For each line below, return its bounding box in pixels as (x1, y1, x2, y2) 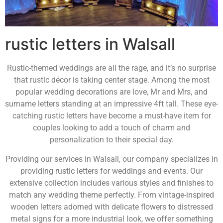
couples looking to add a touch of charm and (33, 123, 190, 133)
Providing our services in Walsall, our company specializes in (5, 154, 218, 164)
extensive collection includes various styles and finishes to (9, 178, 214, 188)
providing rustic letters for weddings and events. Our (20, 166, 203, 176)
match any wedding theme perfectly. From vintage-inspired (9, 190, 214, 200)
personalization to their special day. (49, 135, 174, 145)
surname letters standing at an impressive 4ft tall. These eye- (5, 99, 218, 109)
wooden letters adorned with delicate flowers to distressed (10, 202, 213, 212)
